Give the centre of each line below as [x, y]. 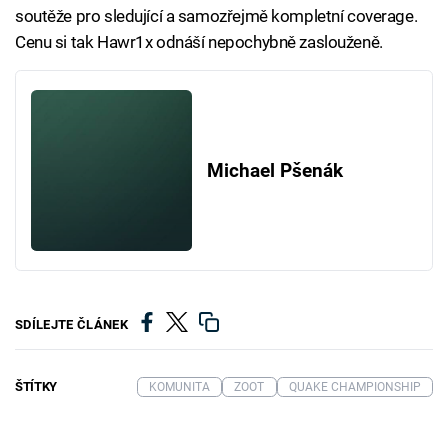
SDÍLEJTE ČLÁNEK [71, 325]
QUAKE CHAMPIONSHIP [354, 386]
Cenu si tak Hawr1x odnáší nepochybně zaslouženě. [199, 42]
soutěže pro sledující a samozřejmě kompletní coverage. [216, 16]
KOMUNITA [179, 386]
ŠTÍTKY [36, 386]
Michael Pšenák [274, 170]
